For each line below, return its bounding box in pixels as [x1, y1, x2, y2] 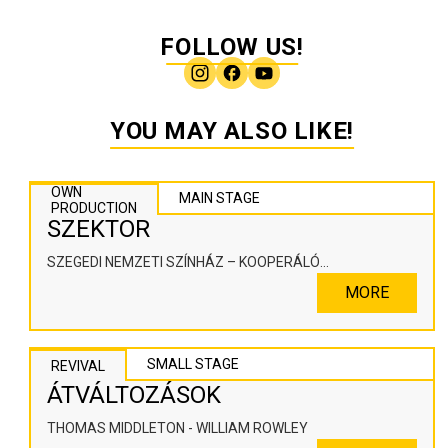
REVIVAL [51, 358, 106, 375]
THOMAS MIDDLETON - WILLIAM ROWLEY [47, 420, 309, 437]
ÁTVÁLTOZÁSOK [47, 381, 222, 410]
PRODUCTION [51, 200, 138, 217]
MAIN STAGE [179, 190, 261, 207]
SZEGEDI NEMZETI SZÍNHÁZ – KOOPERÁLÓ [47, 254, 321, 271]
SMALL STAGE [147, 356, 240, 373]
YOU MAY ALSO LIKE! [110, 117, 354, 146]
